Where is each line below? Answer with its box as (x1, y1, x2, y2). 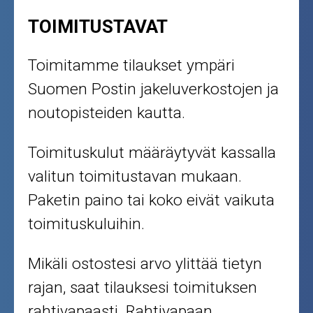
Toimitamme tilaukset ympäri (28, 56, 235, 75)
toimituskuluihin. (28, 214, 145, 234)
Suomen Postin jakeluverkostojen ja (28, 80, 279, 99)
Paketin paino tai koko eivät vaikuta (28, 191, 275, 210)
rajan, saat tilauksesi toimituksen (28, 278, 258, 298)
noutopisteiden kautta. (28, 103, 186, 123)
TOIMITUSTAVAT (28, 15, 168, 37)
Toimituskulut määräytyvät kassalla (28, 143, 277, 163)
